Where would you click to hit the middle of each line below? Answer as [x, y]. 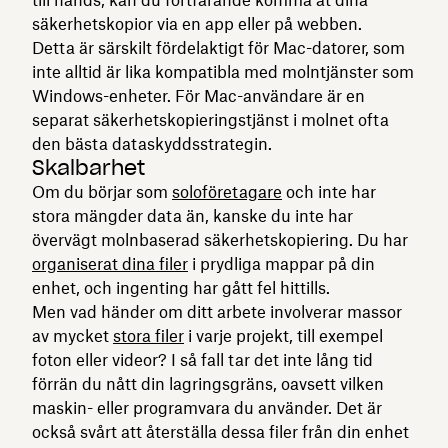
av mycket [72, 335]
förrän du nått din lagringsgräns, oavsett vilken [208, 383]
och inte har [329, 191]
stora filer [148, 335]
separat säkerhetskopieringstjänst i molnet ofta [210, 119]
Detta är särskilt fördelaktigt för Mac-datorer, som [218, 47]
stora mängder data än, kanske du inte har [192, 215]
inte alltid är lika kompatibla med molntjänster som [223, 71]
